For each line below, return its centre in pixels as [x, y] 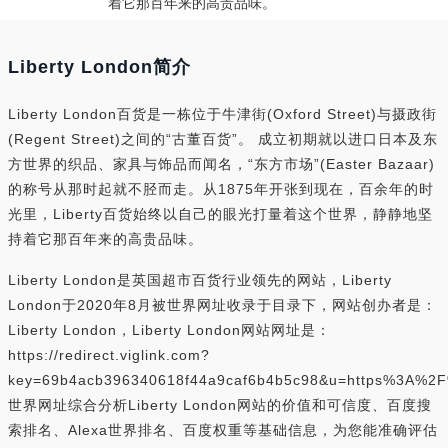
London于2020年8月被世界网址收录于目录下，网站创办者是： [222, 305]
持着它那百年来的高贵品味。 [105, 239]
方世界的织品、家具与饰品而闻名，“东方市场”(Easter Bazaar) [221, 164]
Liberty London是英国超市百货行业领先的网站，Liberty [200, 280]
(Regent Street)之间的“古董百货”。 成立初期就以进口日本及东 [223, 139]
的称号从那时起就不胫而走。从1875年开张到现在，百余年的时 [221, 189]
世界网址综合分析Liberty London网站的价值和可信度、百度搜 [220, 405]
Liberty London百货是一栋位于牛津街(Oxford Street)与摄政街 [222, 114]
